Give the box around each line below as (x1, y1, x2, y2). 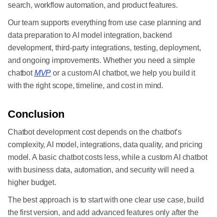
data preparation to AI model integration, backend (8, 31, 172, 40)
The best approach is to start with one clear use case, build (8, 196, 204, 204)
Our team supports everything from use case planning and (8, 18, 201, 27)
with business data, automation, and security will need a (8, 166, 195, 174)
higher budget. (8, 178, 56, 187)
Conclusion (8, 108, 64, 121)
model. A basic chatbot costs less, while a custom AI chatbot (8, 153, 207, 162)
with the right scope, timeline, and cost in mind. (8, 81, 165, 90)
